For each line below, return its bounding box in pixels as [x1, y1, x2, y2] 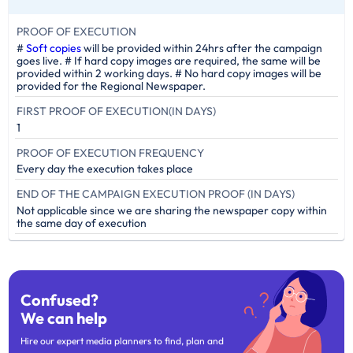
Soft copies [26, 40, 82, 55]
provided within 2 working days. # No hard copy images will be [17, 65, 322, 80]
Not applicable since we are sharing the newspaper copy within [17, 203, 328, 218]
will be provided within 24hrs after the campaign [81, 40, 323, 55]
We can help [20, 307, 108, 328]
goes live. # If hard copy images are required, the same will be [17, 53, 321, 68]
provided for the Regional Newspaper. [17, 78, 206, 93]
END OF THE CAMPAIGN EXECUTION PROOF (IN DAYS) [17, 187, 295, 202]
